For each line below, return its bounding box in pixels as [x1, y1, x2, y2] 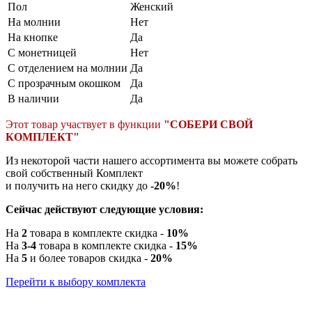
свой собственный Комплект [6, 166, 143, 179]
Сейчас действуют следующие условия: [6, 203, 203, 215]
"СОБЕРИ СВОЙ [164, 118, 253, 130]
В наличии [8, 92, 59, 104]
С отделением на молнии [8, 61, 127, 74]
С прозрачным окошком [8, 77, 120, 89]
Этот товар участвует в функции [6, 118, 164, 130]
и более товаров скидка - [27, 251, 150, 264]
